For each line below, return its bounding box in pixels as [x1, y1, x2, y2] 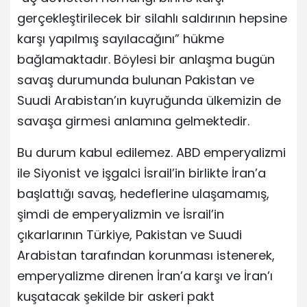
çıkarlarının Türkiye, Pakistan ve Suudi [17, 225, 242, 243]
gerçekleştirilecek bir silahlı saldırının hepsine [17, 9, 287, 27]
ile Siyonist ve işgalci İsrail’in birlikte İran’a [17, 164, 266, 182]
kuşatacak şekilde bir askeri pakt [17, 287, 214, 305]
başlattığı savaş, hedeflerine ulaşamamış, [17, 184, 269, 202]
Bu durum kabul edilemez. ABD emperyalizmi [17, 143, 286, 161]
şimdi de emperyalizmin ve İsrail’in [17, 205, 224, 223]
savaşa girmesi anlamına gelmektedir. [17, 112, 249, 130]
